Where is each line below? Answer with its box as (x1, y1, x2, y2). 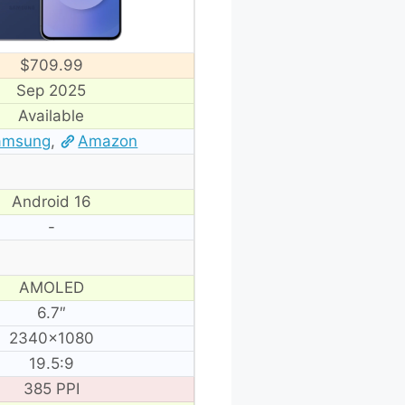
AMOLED (18, 278, 84, 297)
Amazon (78, 131, 138, 150)
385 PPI (23, 379, 80, 398)
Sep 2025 (16, 80, 86, 99)
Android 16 (11, 192, 91, 211)
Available (18, 106, 84, 125)
